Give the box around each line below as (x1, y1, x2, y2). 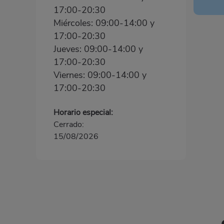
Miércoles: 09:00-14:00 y (53, 17, 154, 29)
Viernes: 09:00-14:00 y (53, 69, 146, 81)
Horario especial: (53, 107, 113, 118)
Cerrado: (53, 119, 84, 130)
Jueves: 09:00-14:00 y (53, 43, 143, 55)
